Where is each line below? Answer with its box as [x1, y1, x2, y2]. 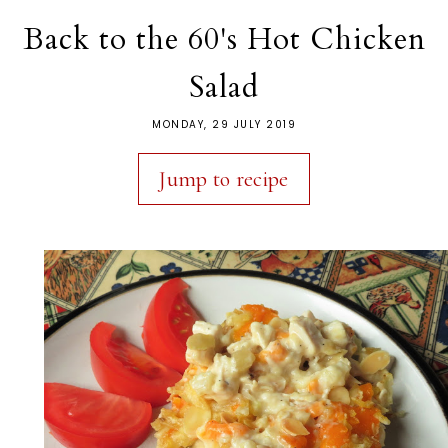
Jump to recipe [159, 165, 289, 192]
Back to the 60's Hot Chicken [22, 18, 426, 60]
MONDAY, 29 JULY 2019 [152, 116, 296, 132]
